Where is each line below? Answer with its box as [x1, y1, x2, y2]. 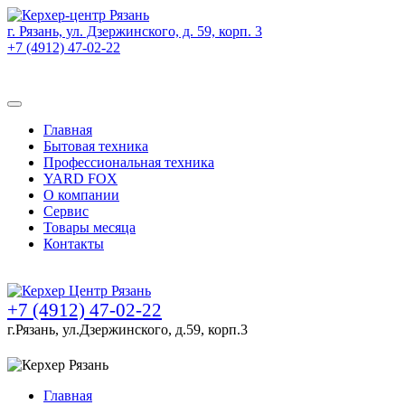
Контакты [43, 236, 104, 251]
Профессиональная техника [43, 155, 214, 170]
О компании [43, 187, 119, 202]
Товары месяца [43, 220, 136, 235]
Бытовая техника [43, 138, 148, 154]
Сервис [43, 203, 89, 219]
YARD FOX [43, 171, 118, 186]
